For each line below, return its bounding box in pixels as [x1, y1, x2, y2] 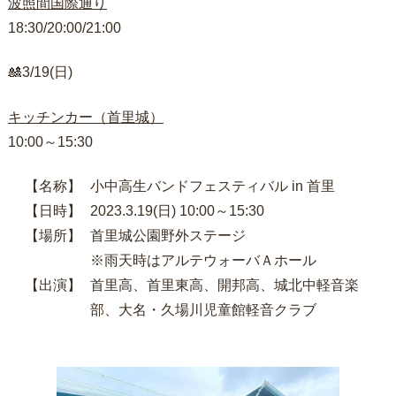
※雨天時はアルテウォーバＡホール [89, 253, 316, 269]
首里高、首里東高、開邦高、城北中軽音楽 [89, 278, 359, 293]
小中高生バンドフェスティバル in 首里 [89, 179, 335, 194]
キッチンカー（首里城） [7, 109, 164, 125]
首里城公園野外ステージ [89, 228, 246, 244]
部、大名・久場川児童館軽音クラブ [89, 302, 316, 318]
